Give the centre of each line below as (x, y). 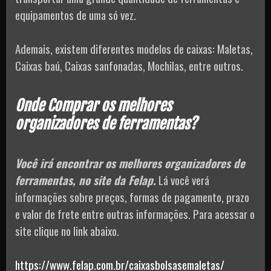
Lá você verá (183, 179)
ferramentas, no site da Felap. (86, 179)
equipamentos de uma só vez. (76, 14)
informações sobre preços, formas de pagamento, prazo (132, 196)
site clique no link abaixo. (67, 230)
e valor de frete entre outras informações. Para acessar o (135, 213)
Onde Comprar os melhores (93, 105)
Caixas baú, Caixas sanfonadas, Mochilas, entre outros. (129, 66)
